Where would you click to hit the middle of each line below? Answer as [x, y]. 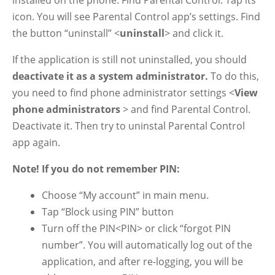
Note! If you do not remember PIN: [96, 169]
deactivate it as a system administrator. [110, 76]
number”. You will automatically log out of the [147, 245]
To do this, [234, 76]
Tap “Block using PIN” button [108, 212]
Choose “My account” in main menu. [125, 195]
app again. [36, 142]
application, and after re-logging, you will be [142, 261]
